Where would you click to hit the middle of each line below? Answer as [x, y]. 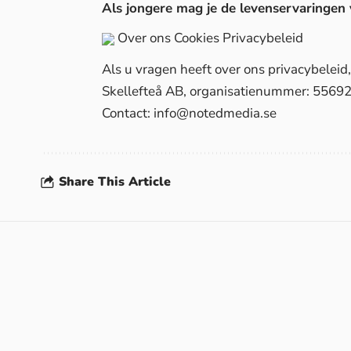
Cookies [197, 38]
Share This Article [115, 181]
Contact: [128, 114]
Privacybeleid [263, 38]
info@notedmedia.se [215, 114]
